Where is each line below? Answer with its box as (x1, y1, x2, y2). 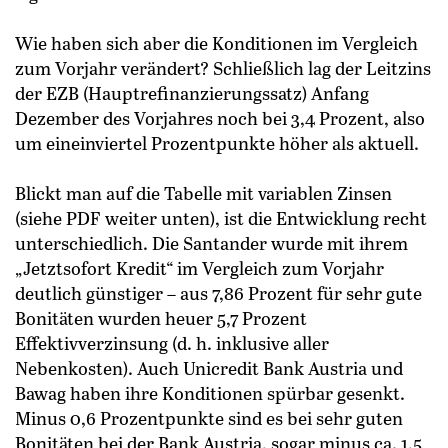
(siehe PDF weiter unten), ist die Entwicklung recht (15, 206, 427, 231)
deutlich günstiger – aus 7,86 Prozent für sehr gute (15, 281, 422, 306)
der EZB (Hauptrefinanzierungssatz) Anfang (15, 81, 369, 106)
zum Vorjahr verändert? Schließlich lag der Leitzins (15, 56, 431, 81)
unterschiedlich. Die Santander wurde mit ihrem (15, 231, 408, 256)
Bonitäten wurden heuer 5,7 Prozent (15, 306, 307, 331)
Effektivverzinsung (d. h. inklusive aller (15, 331, 329, 356)
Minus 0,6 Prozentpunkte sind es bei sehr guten (15, 406, 403, 431)
